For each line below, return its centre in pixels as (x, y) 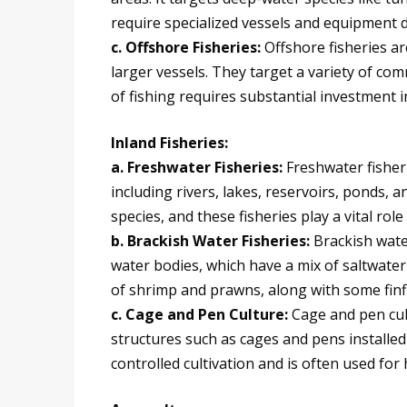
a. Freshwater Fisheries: (199, 168)
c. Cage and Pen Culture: (199, 315)
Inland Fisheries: (169, 143)
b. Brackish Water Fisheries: (212, 241)
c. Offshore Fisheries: (188, 48)
